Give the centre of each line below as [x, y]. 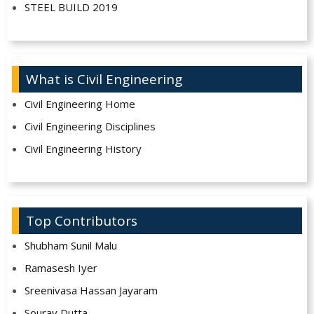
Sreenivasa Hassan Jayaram [91, 291]
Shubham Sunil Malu [70, 246]
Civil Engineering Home [80, 104]
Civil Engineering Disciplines [90, 127]
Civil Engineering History [83, 149]
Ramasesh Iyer [61, 268]
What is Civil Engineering [104, 80]
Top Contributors [82, 221]
